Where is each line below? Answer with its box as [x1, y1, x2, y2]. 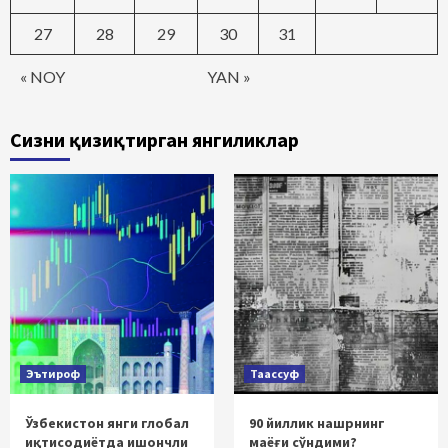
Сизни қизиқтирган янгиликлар [10, 126, 299, 152]
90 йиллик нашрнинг [249, 413, 385, 432]
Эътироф [26, 365, 80, 381]
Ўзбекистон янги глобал [25, 413, 189, 432]
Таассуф [250, 365, 299, 381]
